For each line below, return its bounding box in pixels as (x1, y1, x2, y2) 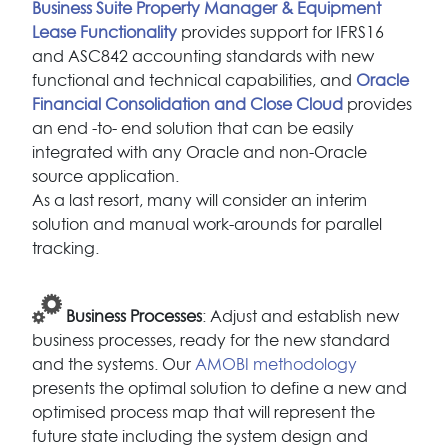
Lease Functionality (32, 24, 177, 41)
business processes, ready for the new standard (32, 332, 390, 349)
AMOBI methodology (195, 356, 357, 373)
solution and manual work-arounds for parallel (32, 216, 382, 233)
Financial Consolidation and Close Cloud (32, 96, 343, 113)
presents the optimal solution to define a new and (32, 380, 407, 397)
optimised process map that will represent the (32, 404, 375, 421)
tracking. (32, 240, 99, 257)
